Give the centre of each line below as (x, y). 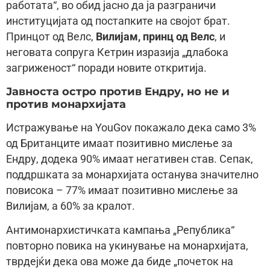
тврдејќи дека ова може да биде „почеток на (120, 262)
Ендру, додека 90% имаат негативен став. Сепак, (130, 159)
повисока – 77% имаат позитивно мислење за (122, 190)
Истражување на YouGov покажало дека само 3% (131, 127)
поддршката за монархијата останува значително (132, 174)
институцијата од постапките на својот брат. (118, 21)
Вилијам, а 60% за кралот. (71, 206)
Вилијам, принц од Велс (155, 37)
